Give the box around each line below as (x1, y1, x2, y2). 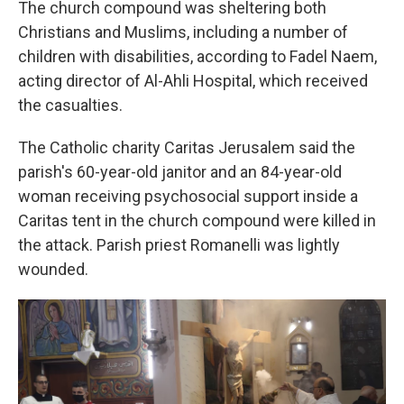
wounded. (18, 260, 88, 279)
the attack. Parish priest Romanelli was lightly (18, 235, 340, 254)
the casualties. (18, 96, 123, 115)
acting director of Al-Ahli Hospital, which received (18, 71, 368, 90)
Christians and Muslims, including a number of (18, 23, 348, 41)
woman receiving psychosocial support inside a (18, 187, 358, 206)
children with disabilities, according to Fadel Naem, (18, 47, 377, 66)
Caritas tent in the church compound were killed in (18, 211, 376, 230)
